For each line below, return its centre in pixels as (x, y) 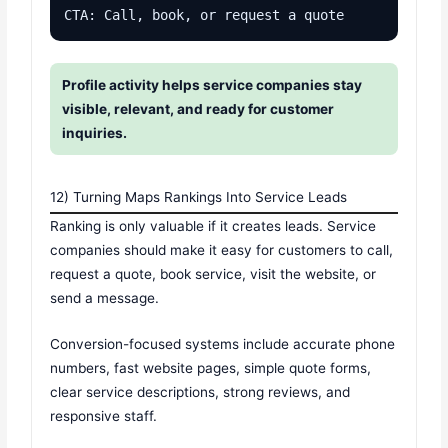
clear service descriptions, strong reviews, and (200, 392)
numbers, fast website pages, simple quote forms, (211, 368)
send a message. (105, 298)
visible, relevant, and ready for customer (198, 109)
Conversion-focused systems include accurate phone (223, 344)
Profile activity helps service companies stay (212, 85)
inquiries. (95, 133)
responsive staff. (104, 416)
